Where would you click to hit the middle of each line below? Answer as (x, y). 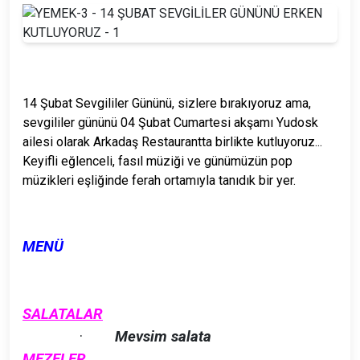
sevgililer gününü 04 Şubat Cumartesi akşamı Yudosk (170, 122)
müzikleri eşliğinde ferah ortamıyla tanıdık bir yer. (159, 180)
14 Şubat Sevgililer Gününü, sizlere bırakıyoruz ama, (167, 103)
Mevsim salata (164, 336)
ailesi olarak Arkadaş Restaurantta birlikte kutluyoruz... (172, 141)
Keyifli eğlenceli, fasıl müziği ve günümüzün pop (157, 161)
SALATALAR (63, 314)
